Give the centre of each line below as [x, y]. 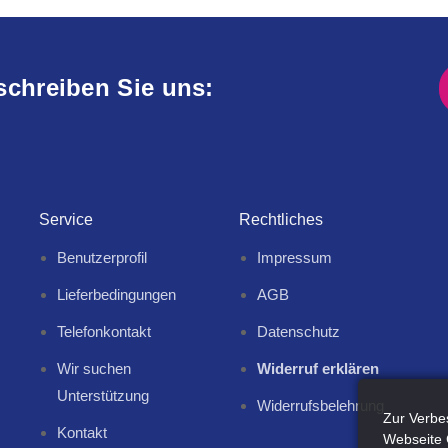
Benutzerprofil [101, 257]
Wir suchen [93, 368]
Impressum [294, 257]
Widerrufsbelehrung [320, 405]
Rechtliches [280, 219]
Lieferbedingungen [116, 294]
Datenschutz [298, 331]
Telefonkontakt [103, 331]
